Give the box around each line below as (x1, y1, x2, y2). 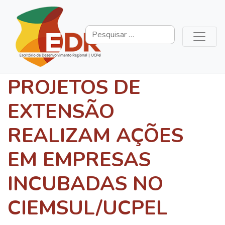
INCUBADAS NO (8, 170, 163, 197)
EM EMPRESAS (8, 146, 151, 173)
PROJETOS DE (8, 74, 141, 101)
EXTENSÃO (8, 98, 115, 125)
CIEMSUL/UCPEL (8, 194, 168, 221)
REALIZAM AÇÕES (8, 122, 183, 149)
